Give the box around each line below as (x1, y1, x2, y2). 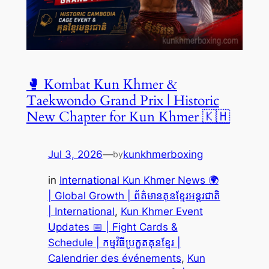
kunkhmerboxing (122, 148, 203, 160)
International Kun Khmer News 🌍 (59, 174, 219, 186)
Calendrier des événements (47, 252, 181, 264)
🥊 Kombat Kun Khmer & (26, 74, 177, 94)
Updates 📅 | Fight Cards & (47, 220, 178, 233)
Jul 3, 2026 (47, 148, 103, 160)
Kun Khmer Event (120, 205, 203, 217)
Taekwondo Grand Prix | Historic (26, 91, 219, 110)
